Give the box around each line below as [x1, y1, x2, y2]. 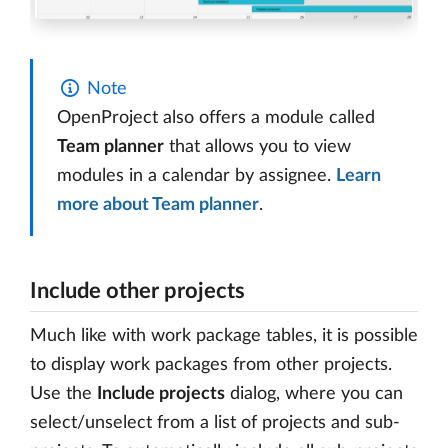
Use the [30, 385, 97, 404]
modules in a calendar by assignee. [57, 167, 336, 186]
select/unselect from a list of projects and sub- [30, 414, 400, 433]
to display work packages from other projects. [30, 356, 392, 375]
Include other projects [30, 280, 245, 303]
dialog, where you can [225, 385, 403, 404]
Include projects [97, 385, 225, 404]
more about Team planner [57, 196, 259, 215]
